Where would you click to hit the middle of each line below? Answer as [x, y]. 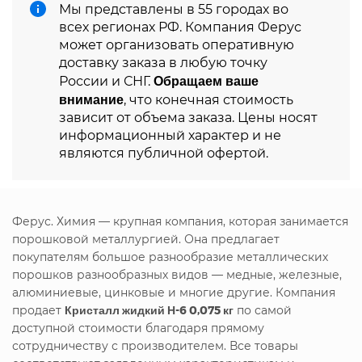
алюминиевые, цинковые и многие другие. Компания [174, 292]
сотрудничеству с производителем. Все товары [155, 345]
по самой [263, 310]
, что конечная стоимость [208, 99]
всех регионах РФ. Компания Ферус [180, 27]
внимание [91, 99]
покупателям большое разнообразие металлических [170, 257]
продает [38, 310]
